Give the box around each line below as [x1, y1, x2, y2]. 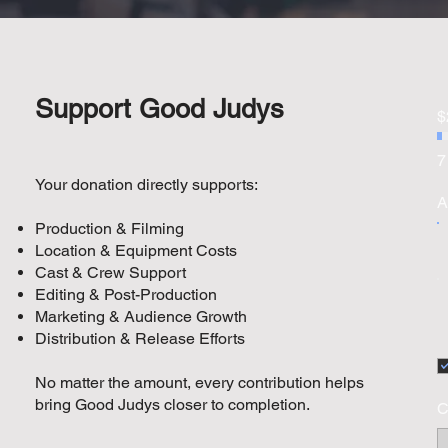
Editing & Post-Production [35, 285, 217, 304]
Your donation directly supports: [35, 175, 258, 194]
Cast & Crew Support [35, 263, 186, 282]
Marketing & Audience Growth [35, 307, 247, 326]
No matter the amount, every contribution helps [35, 373, 364, 392]
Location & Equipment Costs [35, 241, 237, 260]
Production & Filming [35, 219, 184, 238]
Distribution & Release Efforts [35, 329, 245, 348]
